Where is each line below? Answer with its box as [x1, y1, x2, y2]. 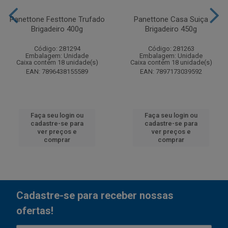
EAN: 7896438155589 [26, 68, 88, 75]
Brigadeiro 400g [31, 24, 83, 34]
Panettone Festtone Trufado [9, 15, 105, 24]
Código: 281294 [34, 45, 80, 52]
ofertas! [16, 205, 53, 217]
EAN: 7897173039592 [140, 68, 202, 75]
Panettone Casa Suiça [134, 15, 208, 24]
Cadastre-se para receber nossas [16, 189, 174, 202]
